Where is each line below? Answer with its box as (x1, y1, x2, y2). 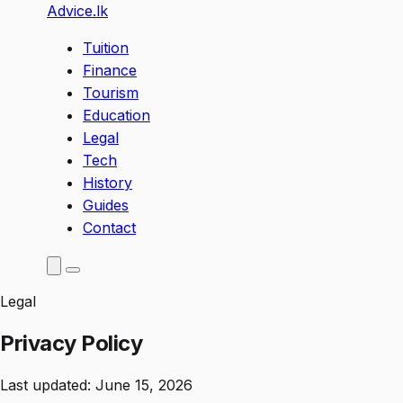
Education (83, 106, 150, 124)
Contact (83, 219, 136, 237)
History (83, 174, 132, 192)
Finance (83, 61, 137, 79)
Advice (47, 2, 93, 20)
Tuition (83, 39, 129, 57)
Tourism (83, 84, 139, 102)
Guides (83, 196, 129, 214)
